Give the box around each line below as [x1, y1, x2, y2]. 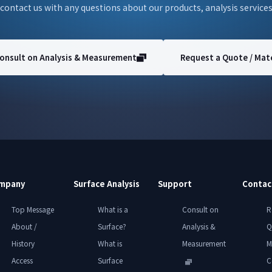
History [11, 238, 35, 249]
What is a [97, 204, 128, 215]
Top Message [11, 204, 54, 215]
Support [157, 178, 192, 190]
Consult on [182, 204, 219, 215]
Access [11, 255, 33, 266]
